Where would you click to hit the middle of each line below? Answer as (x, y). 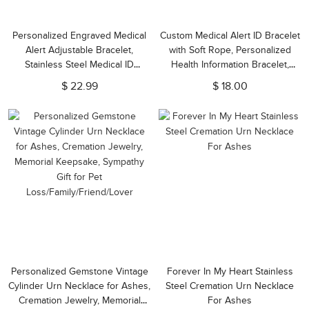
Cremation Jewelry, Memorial (79, 300)
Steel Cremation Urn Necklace (230, 286)
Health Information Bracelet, (230, 64)
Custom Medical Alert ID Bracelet (230, 36)
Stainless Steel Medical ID (79, 64)
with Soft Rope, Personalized (230, 50)
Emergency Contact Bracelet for (79, 79)
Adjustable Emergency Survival (230, 79)
